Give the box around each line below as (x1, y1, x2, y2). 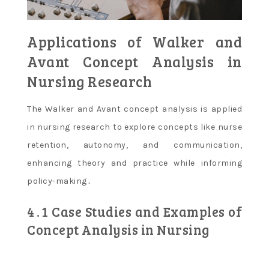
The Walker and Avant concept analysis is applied (27, 104, 242, 115)
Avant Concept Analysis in (27, 52, 242, 72)
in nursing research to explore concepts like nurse (27, 122, 242, 133)
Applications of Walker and (27, 32, 242, 52)
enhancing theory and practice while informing (27, 158, 242, 169)
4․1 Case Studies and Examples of (27, 202, 242, 221)
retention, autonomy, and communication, (27, 140, 242, 151)
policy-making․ (27, 176, 91, 187)
